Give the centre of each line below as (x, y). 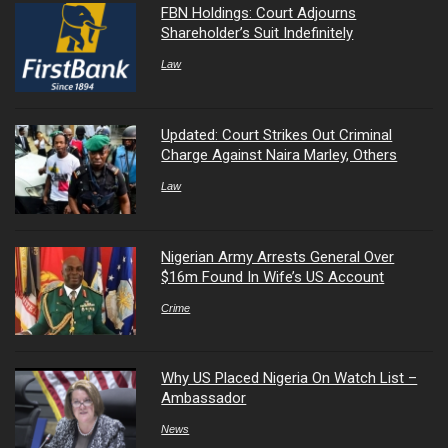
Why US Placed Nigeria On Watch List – (289, 378)
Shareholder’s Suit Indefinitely (257, 33)
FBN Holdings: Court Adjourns (259, 13)
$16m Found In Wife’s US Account (273, 276)
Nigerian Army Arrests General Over (278, 256)
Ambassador (204, 398)
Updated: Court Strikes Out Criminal (277, 135)
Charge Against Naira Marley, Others (279, 155)
